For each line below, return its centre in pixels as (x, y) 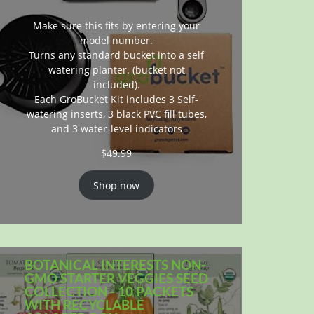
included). (116, 85)
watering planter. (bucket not (116, 70)
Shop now (116, 185)
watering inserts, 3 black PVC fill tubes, (116, 114)
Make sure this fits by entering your (116, 26)
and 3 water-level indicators (116, 129)
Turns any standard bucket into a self (116, 55)
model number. (116, 41)
